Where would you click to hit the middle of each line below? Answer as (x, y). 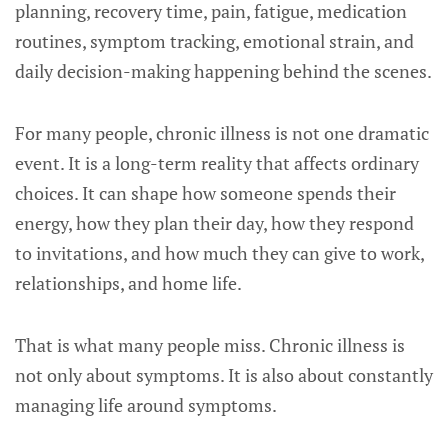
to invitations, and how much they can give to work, (219, 253)
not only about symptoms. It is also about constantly (224, 375)
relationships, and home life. (128, 283)
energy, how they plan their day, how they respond (214, 223)
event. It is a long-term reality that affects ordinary (217, 163)
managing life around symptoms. (146, 405)
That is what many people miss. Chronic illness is (210, 345)
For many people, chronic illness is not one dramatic (222, 133)
